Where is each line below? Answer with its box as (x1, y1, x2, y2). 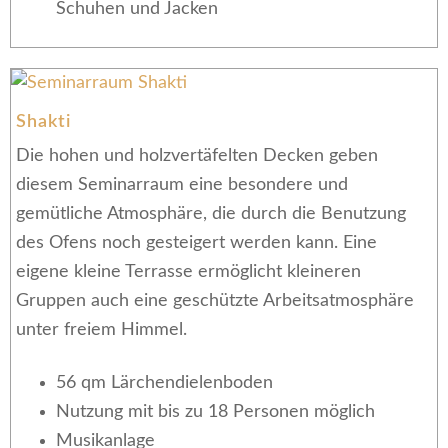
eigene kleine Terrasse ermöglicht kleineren (16, 263, 361, 281)
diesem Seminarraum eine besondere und (16, 176, 348, 194)
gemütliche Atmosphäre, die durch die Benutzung (16, 205, 406, 223)
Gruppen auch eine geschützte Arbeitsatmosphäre (16, 292, 414, 310)
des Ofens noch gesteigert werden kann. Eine (16, 234, 377, 252)
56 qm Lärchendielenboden (56, 374, 273, 392)
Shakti (16, 113, 71, 131)
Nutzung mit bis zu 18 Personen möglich (56, 403, 375, 421)
